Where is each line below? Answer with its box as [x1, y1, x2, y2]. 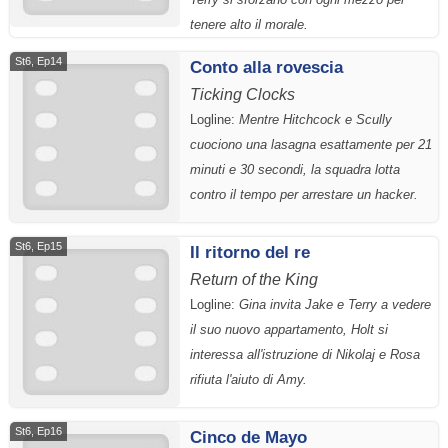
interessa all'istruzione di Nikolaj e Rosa [190, 347, 420, 363]
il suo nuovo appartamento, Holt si [190, 322, 388, 338]
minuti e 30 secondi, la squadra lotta [190, 162, 400, 178]
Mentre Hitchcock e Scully [239, 112, 392, 128]
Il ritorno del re [190, 242, 310, 262]
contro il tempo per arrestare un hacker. [190, 187, 418, 203]
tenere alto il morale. [190, 17, 308, 33]
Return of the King [190, 271, 318, 289]
